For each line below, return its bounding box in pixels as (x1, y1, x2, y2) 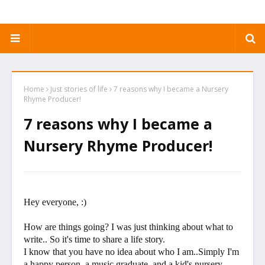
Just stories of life (50, 84, 108, 94)
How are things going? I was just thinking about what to (24, 222, 233, 232)
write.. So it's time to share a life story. (24, 234, 165, 244)
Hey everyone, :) (24, 197, 89, 207)
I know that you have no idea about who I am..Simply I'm (24, 247, 239, 257)
